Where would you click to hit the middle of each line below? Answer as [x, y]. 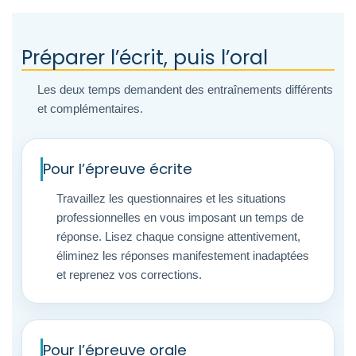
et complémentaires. [90, 108]
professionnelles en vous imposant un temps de [180, 217]
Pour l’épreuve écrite [118, 169]
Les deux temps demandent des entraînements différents [185, 89]
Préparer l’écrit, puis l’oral [145, 58]
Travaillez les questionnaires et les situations [171, 198]
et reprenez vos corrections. [129, 275]
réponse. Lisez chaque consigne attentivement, [178, 236]
